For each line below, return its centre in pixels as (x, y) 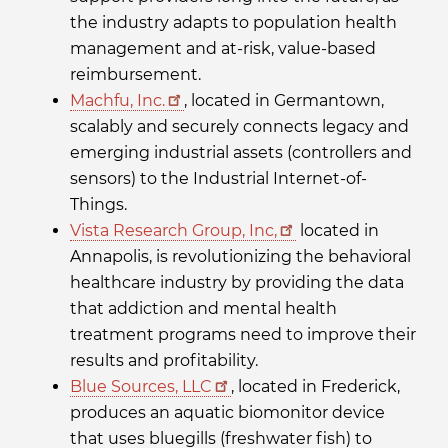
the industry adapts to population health (233, 23)
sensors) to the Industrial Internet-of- (218, 179)
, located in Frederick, (316, 387)
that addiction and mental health (203, 309)
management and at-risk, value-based (223, 49)
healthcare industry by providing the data (237, 283)
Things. (98, 205)
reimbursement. (135, 75)
